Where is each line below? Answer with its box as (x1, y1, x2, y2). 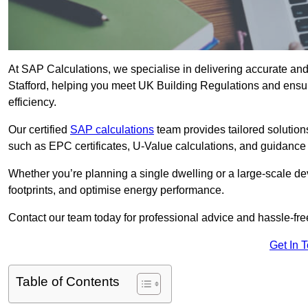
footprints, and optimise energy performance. (8, 184, 224, 197)
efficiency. (8, 96, 56, 109)
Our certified (8, 124, 70, 136)
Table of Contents (16, 274, 120, 289)
